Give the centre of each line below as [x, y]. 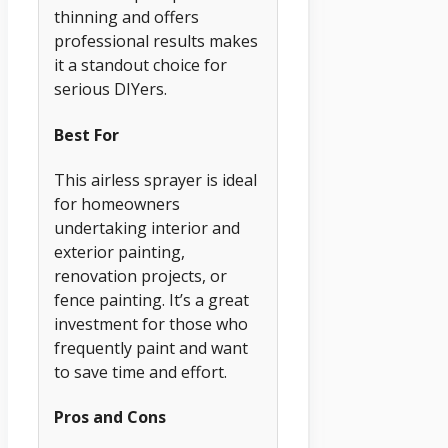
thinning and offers [126, 17]
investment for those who [151, 323]
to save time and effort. [140, 371]
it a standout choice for [140, 65]
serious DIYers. [110, 89]
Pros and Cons [110, 417]
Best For [86, 134]
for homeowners [117, 203]
